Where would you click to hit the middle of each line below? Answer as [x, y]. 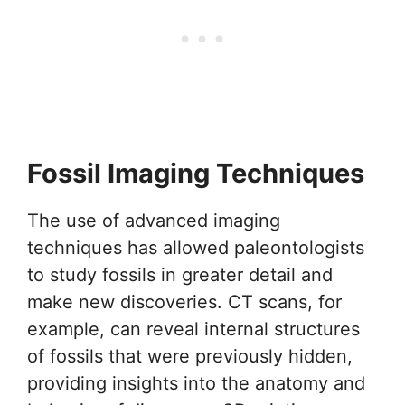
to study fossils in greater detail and [180, 275]
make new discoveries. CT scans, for [184, 302]
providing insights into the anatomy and [196, 384]
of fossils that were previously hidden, [190, 357]
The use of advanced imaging [154, 221]
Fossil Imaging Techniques [196, 174]
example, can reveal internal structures [193, 330]
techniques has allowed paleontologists [196, 248]
